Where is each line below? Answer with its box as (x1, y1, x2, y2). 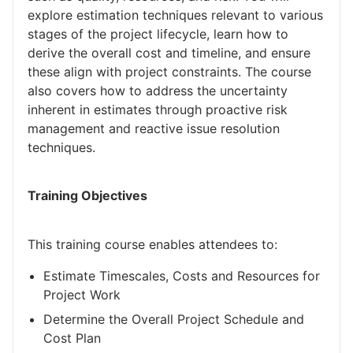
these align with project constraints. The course (28, 64, 311, 80)
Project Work (43, 286, 121, 303)
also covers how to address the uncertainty (28, 83, 288, 99)
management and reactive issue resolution (28, 121, 280, 137)
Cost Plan (43, 329, 101, 346)
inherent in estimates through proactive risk (28, 102, 288, 118)
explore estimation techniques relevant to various (28, 7, 323, 24)
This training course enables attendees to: (28, 236, 277, 252)
